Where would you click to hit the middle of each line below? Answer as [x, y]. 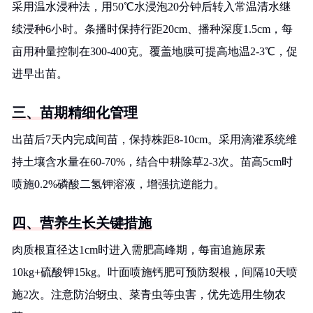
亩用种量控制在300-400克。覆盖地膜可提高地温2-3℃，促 [155, 51]
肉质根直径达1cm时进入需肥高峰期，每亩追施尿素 [139, 250]
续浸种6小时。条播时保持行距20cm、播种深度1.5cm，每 [152, 29]
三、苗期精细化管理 [75, 112]
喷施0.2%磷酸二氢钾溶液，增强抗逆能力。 [118, 184]
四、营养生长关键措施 [82, 223]
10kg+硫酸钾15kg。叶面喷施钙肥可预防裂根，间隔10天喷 [155, 272]
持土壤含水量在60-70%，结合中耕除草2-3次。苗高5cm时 [152, 162]
